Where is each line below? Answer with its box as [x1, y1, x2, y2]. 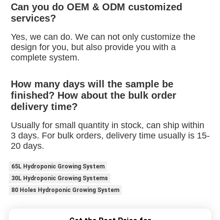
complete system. [10, 53, 80, 63]
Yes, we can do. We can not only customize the [10, 32, 195, 42]
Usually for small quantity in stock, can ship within [10, 120, 204, 131]
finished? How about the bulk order [10, 90, 176, 101]
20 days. [10, 141, 44, 151]
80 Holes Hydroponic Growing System [11, 187, 119, 194]
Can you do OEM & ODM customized [10, 1, 182, 13]
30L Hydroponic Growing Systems [11, 175, 108, 182]
